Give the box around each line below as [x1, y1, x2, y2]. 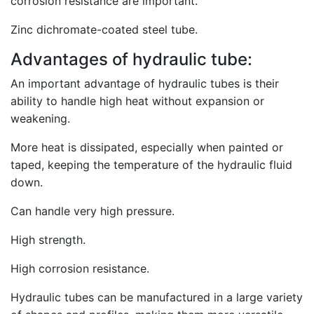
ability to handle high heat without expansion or [11, 94, 264, 108]
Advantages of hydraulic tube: [11, 49, 252, 69]
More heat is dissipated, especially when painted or [11, 140, 283, 154]
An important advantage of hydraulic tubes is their [11, 76, 279, 90]
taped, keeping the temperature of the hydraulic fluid [11, 158, 292, 172]
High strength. [11, 233, 86, 247]
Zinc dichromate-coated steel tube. [11, 22, 198, 36]
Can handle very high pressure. [11, 204, 175, 218]
